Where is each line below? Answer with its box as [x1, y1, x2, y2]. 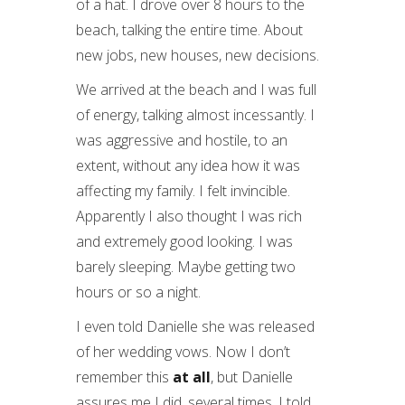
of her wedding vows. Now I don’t [76, 342, 290, 362]
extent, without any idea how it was [76, 155, 300, 175]
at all [173, 367, 211, 387]
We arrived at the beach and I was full [76, 80, 316, 99]
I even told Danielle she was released [76, 316, 315, 336]
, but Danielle [211, 367, 293, 387]
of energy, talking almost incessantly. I [76, 105, 315, 125]
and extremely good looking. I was [76, 231, 293, 251]
